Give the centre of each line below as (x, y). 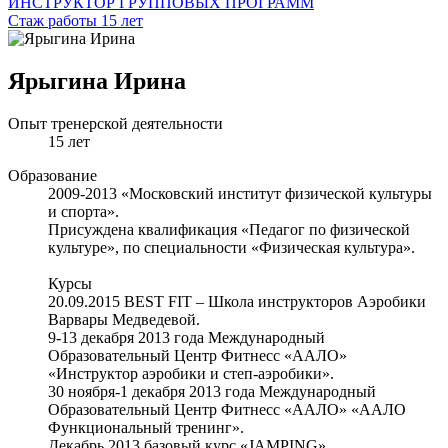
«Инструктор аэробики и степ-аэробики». (191, 373)
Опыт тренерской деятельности (115, 123)
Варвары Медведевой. (124, 319)
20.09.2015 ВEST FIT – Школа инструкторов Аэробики (237, 301)
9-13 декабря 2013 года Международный (186, 337)
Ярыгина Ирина (97, 81)
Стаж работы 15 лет (75, 21)
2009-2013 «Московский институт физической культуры (240, 193)
